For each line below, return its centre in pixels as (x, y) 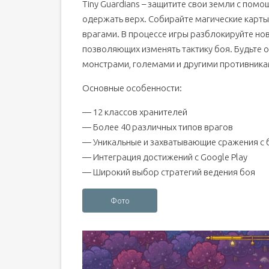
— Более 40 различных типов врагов (158, 127)
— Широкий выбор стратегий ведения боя (169, 172)
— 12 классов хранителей (135, 112)
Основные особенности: (132, 88)
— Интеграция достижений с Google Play (165, 157)
